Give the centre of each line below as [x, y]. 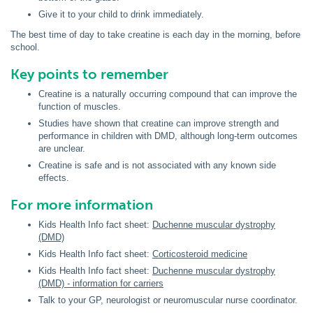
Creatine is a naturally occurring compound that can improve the [168, 94]
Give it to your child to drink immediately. [121, 14]
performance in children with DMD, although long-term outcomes [168, 136]
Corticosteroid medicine [200, 254]
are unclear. [62, 148]
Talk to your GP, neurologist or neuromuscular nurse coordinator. [168, 300]
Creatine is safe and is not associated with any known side [157, 165]
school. [25, 47]
